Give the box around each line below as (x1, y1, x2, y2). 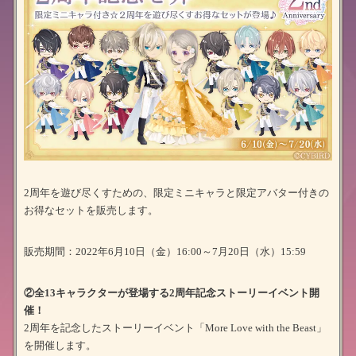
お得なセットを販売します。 (24, 203, 158, 216)
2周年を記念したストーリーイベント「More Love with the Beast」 (24, 321, 327, 334)
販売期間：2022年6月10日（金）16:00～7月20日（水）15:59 (24, 245, 306, 257)
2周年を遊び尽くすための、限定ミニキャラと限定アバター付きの (24, 186, 329, 199)
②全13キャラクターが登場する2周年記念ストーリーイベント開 (24, 286, 319, 299)
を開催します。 (24, 339, 96, 351)
